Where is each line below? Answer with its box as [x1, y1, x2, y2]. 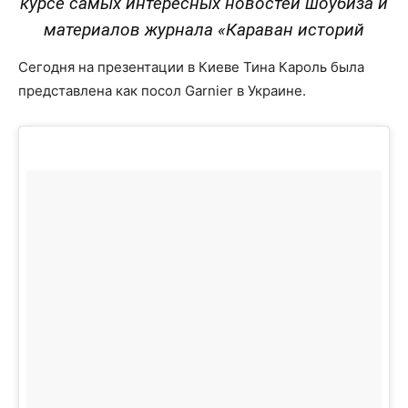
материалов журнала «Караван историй [44, 18, 364, 40]
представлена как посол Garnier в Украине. [18, 81, 306, 99]
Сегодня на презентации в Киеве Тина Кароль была [18, 57, 364, 76]
